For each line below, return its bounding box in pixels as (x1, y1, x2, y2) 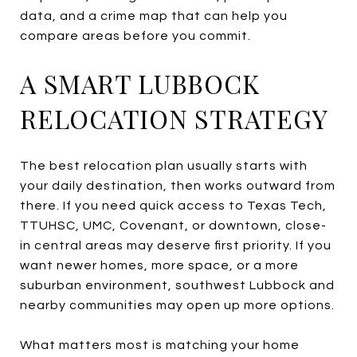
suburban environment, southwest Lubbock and (20, 278, 335, 292)
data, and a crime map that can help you (20, 9, 288, 22)
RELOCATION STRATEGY (20, 100, 328, 135)
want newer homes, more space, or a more (20, 258, 299, 272)
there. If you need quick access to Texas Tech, (20, 198, 327, 212)
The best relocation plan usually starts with (20, 159, 308, 172)
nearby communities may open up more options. (20, 298, 335, 312)
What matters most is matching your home (20, 338, 300, 351)
